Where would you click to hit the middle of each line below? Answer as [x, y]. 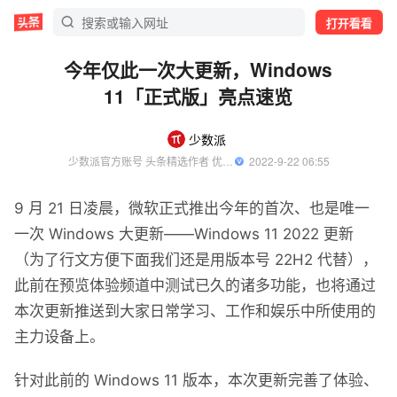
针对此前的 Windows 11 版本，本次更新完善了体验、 [196, 380]
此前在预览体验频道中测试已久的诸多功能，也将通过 [195, 285]
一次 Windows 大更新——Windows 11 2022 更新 [184, 234]
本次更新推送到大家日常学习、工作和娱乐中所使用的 [195, 311]
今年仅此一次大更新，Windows [198, 69]
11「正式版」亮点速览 [198, 96]
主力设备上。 [59, 337]
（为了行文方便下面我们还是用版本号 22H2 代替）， [196, 260]
